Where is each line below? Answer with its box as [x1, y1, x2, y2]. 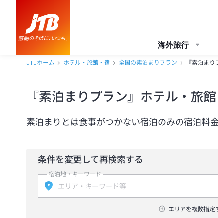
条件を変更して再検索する [38, 154, 143, 164]
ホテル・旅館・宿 [63, 59, 110, 66]
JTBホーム [26, 59, 54, 66]
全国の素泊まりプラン [119, 59, 177, 66]
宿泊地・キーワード [49, 171, 101, 178]
